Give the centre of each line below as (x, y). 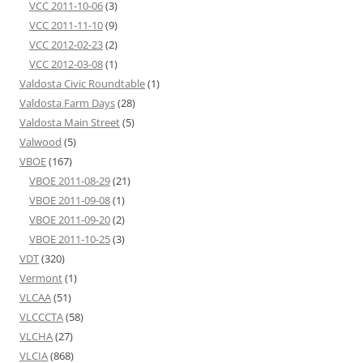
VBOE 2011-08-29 (70, 181)
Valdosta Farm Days (67, 103)
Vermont (41, 278)
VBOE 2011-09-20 (70, 220)
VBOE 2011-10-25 (70, 239)
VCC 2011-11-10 (66, 25)
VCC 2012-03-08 (66, 64)
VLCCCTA (41, 317)
